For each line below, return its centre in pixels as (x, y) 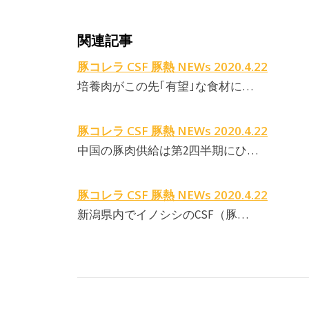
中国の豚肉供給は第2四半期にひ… (168, 150)
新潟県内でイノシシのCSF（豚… (163, 214)
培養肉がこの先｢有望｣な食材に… (165, 86)
